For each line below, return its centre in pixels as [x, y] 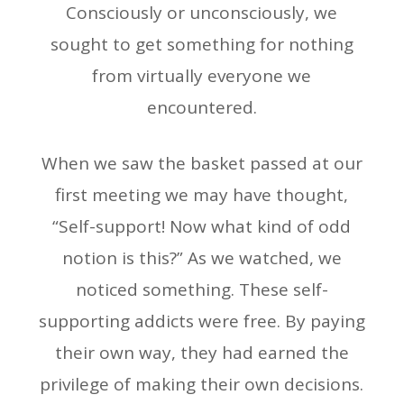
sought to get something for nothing [202, 45]
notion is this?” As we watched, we [202, 258]
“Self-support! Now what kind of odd [202, 227]
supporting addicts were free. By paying [202, 321]
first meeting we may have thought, [202, 195]
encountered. [202, 108]
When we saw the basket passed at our [202, 164]
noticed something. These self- [202, 290]
